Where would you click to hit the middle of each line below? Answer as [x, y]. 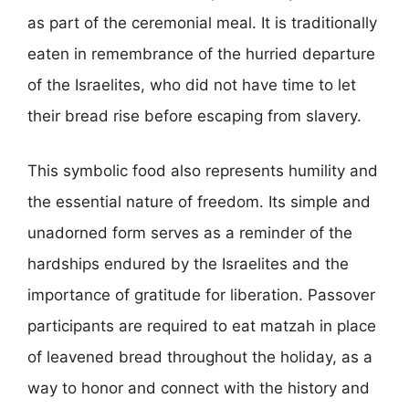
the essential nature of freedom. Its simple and [199, 201]
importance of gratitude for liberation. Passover [201, 294]
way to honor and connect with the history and [199, 388]
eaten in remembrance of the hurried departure [201, 54]
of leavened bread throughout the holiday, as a [200, 357]
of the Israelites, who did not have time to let [192, 85]
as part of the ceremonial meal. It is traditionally [202, 23]
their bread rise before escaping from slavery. [194, 116]
